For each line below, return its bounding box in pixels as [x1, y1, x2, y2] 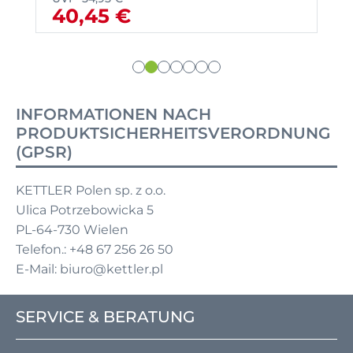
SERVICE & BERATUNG [16, 307, 195, 326]
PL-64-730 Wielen [16, 221, 128, 237]
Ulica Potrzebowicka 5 [16, 202, 154, 217]
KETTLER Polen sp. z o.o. [16, 182, 165, 198]
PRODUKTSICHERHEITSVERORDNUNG [16, 123, 330, 143]
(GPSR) [16, 142, 72, 162]
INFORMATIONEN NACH [16, 104, 211, 124]
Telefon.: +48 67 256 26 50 [16, 241, 173, 257]
